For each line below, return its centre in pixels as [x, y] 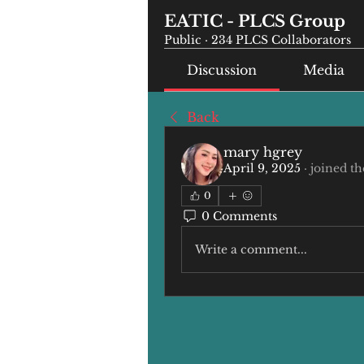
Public [183, 40]
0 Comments [239, 216]
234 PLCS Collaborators [281, 40]
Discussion [222, 70]
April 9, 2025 [262, 168]
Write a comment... [251, 249]
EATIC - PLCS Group [255, 21]
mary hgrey [263, 152]
